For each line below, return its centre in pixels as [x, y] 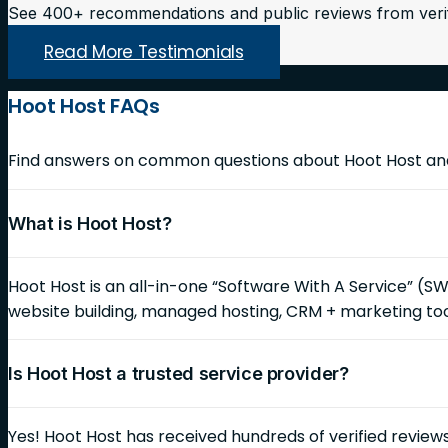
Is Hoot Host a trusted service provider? [178, 373]
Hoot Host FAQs [84, 106]
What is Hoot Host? [90, 223]
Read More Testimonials [144, 51]
